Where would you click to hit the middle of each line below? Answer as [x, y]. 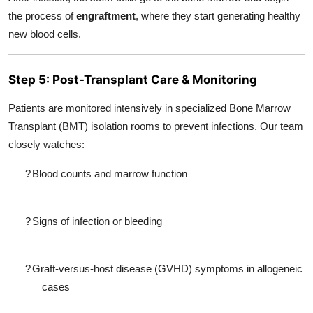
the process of [42, 16]
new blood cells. [45, 34]
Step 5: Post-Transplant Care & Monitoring [133, 79]
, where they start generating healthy [218, 16]
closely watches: [46, 144]
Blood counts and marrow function [110, 174]
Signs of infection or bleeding [97, 221]
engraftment [106, 16]
